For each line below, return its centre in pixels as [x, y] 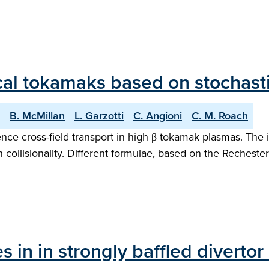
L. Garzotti [99, 116]
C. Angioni [158, 116]
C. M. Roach [220, 116]
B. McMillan [37, 116]
